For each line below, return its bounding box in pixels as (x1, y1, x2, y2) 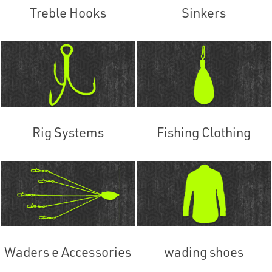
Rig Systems (32, 123, 104, 141)
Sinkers (182, 4, 226, 22)
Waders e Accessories (4, 242, 132, 260)
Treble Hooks (29, 4, 106, 22)
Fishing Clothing (157, 123, 251, 141)
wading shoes (164, 242, 244, 260)
